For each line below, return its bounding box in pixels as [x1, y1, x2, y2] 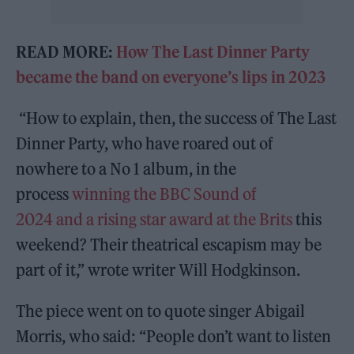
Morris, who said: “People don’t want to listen [16, 326, 332, 346]
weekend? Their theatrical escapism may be [16, 234, 322, 254]
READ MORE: [16, 41, 117, 62]
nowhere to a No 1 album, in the [16, 158, 237, 179]
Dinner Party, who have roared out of [16, 133, 274, 153]
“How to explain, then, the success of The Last [16, 107, 337, 128]
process [16, 183, 73, 204]
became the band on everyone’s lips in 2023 [16, 66, 326, 87]
